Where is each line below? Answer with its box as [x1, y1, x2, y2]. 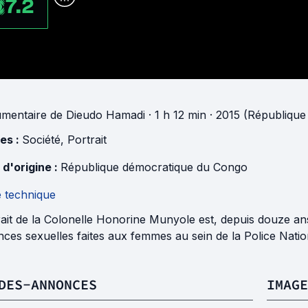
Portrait [67, 133, 107, 147]
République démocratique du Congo [60, 160, 247, 175]
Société [22, 133, 60, 147]
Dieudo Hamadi [66, 108, 145, 122]
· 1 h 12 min [145, 108, 206, 122]
